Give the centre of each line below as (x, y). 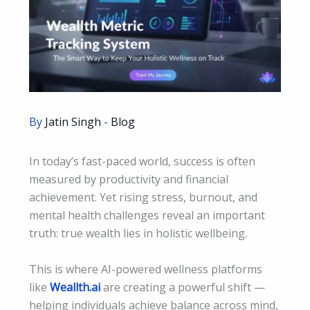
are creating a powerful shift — (183, 287)
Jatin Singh (74, 122)
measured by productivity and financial (129, 180)
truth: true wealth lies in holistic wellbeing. (138, 234)
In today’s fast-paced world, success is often (142, 162)
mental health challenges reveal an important (147, 216)
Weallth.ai (75, 287)
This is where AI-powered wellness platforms (146, 269)
